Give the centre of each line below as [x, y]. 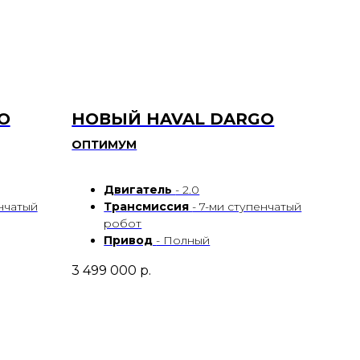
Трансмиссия [148, 207]
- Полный [183, 241]
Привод [130, 241]
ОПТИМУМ [104, 145]
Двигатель [140, 190]
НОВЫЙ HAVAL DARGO [173, 119]
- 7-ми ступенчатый [247, 207]
